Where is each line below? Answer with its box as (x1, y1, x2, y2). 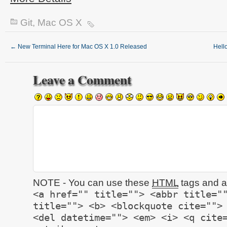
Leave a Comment (33, 70, 132, 90)
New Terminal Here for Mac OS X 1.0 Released (16, 43, 147, 51)
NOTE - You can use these (33, 177, 152, 188)
